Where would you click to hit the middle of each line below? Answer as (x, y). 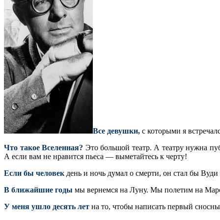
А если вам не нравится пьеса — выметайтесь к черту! (96, 156)
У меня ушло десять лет (47, 206)
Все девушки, (116, 131)
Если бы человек (34, 173)
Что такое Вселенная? (44, 147)
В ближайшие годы (38, 190)
